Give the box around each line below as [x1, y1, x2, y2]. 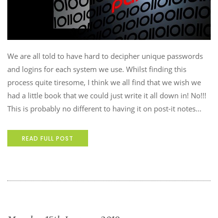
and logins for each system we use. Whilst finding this [7, 64, 186, 74]
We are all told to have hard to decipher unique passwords [7, 51, 203, 61]
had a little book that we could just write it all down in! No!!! [7, 91, 206, 101]
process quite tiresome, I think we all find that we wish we [7, 77, 201, 88]
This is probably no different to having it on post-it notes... [7, 104, 201, 114]
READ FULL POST [22, 134, 73, 143]
